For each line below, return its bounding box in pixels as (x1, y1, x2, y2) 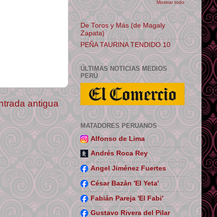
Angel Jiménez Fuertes (91, 165, 166, 172)
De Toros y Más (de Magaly (80, 22, 165, 29)
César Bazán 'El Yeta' (91, 179, 159, 187)
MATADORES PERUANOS (80, 122, 157, 129)
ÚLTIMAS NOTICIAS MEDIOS (80, 65, 167, 73)
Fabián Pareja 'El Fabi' (91, 194, 163, 202)
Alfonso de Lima (91, 135, 145, 142)
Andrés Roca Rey (91, 150, 148, 157)
